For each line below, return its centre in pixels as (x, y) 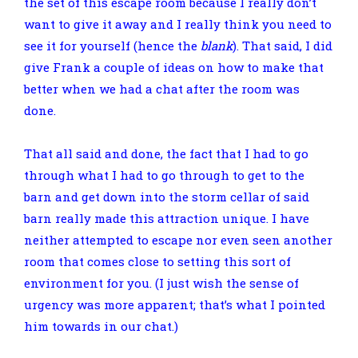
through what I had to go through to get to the (164, 175)
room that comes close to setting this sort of (157, 261)
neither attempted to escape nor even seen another (178, 239)
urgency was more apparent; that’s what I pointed (175, 304)
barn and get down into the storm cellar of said (167, 196)
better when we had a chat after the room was (162, 88)
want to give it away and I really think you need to (178, 24)
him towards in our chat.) (101, 326)
